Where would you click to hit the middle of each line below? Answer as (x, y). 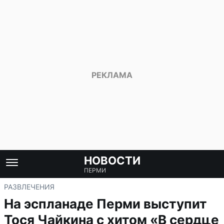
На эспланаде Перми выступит (105, 204)
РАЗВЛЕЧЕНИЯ (29, 187)
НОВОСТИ (112, 160)
